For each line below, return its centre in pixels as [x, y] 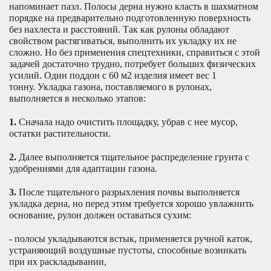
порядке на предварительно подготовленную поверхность [130, 18]
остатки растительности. [60, 133]
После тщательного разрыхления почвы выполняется [129, 192]
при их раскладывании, [58, 261]
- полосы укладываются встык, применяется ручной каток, [131, 238]
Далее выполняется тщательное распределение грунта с [133, 157]
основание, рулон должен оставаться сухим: [100, 215]
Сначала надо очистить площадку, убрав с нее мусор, [127, 122]
